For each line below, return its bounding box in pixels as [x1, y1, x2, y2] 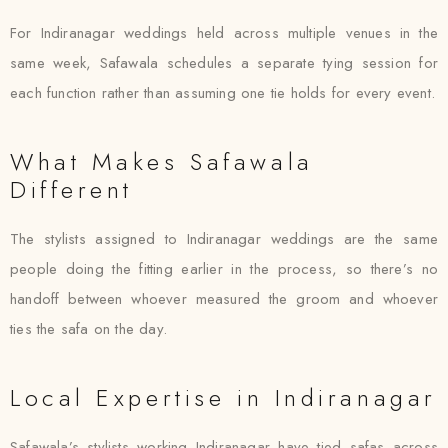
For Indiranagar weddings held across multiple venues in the [10, 22, 438, 44]
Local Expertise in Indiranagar [10, 380, 437, 415]
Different [10, 172, 134, 207]
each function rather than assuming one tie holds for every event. [10, 82, 436, 104]
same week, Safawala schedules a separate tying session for [10, 52, 438, 74]
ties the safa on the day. [10, 318, 167, 340]
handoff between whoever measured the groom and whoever [10, 288, 438, 310]
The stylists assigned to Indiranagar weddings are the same [10, 228, 438, 250]
